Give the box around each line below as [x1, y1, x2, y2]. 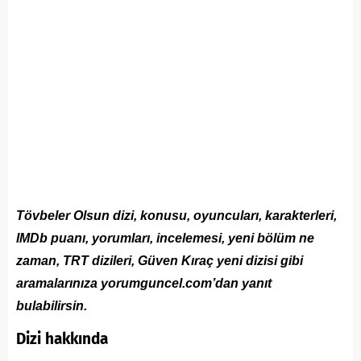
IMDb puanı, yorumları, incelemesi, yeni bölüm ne [16, 230, 314, 245]
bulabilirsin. [16, 298, 87, 313]
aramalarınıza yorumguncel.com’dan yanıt [16, 276, 272, 290]
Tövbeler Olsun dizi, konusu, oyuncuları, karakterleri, [16, 208, 337, 222]
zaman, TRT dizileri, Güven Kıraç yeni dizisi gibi [16, 253, 303, 268]
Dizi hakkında [16, 329, 108, 348]
